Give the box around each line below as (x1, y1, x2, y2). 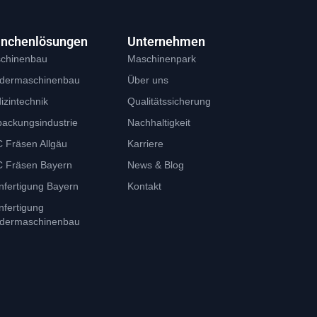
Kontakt (127, 180, 162, 192)
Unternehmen (127, 34, 206, 50)
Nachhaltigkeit (127, 117, 191, 129)
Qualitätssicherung (127, 96, 212, 108)
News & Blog (127, 159, 185, 171)
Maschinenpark (127, 53, 197, 65)
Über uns (127, 74, 169, 86)
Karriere (127, 138, 164, 150)
